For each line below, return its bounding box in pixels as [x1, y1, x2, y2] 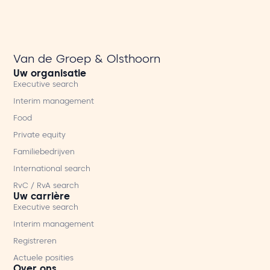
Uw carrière [13, 195, 71, 201]
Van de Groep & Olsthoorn [13, 57, 161, 64]
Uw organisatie [13, 72, 87, 78]
